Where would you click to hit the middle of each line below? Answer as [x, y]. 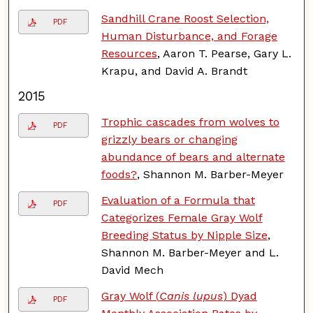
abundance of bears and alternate [193, 156]
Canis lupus [191, 296]
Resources [129, 53]
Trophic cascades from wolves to [190, 122]
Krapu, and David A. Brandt [174, 71]
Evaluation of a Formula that [178, 200]
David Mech [132, 270]
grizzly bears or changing [169, 139]
